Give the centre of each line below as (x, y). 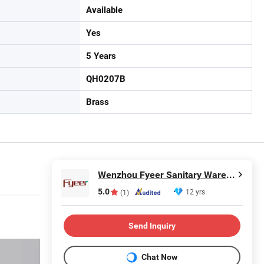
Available (104, 10)
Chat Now (159, 257)
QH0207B (106, 79)
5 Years (101, 56)
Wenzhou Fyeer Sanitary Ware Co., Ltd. (231, 175)
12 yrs (195, 192)
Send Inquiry (152, 225)
